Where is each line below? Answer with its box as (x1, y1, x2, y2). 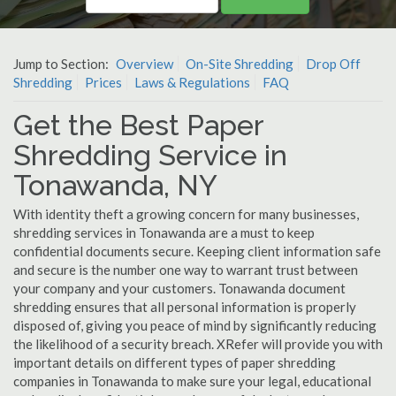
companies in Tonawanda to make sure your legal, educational (13, 373, 371, 389)
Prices (85, 74, 122, 90)
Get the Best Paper (13, 109, 263, 141)
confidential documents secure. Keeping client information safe (13, 243, 381, 259)
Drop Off (306, 56, 361, 72)
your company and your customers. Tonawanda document (13, 280, 346, 296)
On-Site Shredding (186, 56, 293, 72)
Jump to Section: (13, 56, 111, 72)
